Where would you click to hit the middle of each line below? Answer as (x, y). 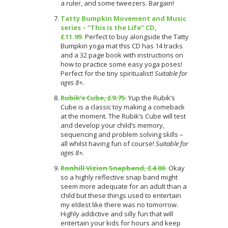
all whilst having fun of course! (108, 143)
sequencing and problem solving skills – (122, 134)
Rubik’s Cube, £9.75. (94, 97)
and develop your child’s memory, (112, 125)
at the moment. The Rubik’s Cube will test (123, 116)
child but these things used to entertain (121, 195)
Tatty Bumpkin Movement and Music (123, 18)
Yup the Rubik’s (152, 97)
